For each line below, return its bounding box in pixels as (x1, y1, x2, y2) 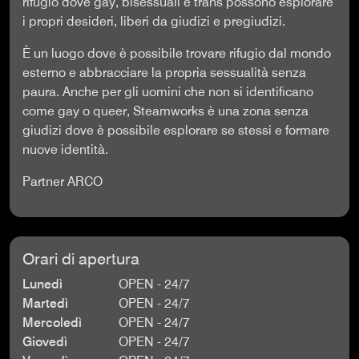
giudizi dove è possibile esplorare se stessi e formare (22, 123, 329, 138)
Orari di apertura (22, 249, 139, 268)
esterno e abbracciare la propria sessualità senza (22, 65, 306, 80)
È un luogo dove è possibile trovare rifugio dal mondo (22, 46, 331, 61)
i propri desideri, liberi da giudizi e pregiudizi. (22, 14, 285, 29)
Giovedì (22, 334, 67, 349)
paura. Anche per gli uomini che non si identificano (22, 84, 313, 99)
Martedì (22, 296, 68, 311)
